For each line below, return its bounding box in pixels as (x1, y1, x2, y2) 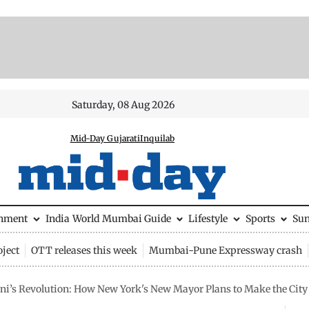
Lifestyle (188, 212, 228, 225)
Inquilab (140, 133, 175, 143)
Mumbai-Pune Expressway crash (148, 243, 302, 257)
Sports (245, 212, 275, 225)
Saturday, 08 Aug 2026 (72, 99, 175, 111)
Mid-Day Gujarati (70, 133, 141, 143)
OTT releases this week (30, 243, 137, 257)
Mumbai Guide (101, 212, 171, 225)
